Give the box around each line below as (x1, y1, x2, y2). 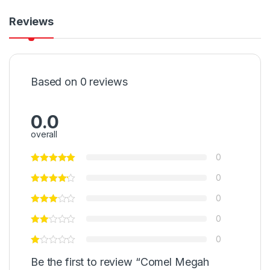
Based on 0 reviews (31, 75, 128, 88)
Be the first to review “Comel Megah (31, 256, 210, 269)
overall (31, 129, 58, 140)
